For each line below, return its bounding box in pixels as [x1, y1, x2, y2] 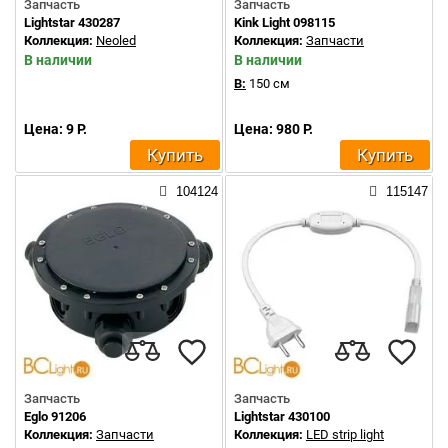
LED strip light [306, 427, 384, 442]
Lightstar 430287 [24, 15, 120, 30]
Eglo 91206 [24, 409, 86, 424]
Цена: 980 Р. [234, 121, 313, 137]
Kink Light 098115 [234, 15, 335, 30]
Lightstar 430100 [234, 409, 330, 424]
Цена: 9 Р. [24, 121, 87, 137]
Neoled [96, 33, 136, 48]
